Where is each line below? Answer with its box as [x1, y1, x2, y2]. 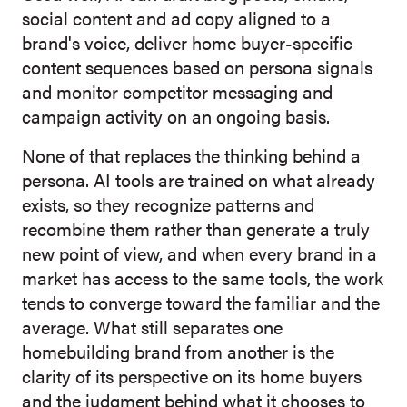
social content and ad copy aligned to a [22, 5, 331, 32]
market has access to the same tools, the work [22, 264, 383, 292]
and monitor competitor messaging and [22, 78, 333, 105]
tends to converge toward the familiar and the [22, 289, 380, 316]
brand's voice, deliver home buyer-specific [22, 29, 352, 56]
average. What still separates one [22, 313, 283, 341]
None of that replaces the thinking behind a [22, 142, 361, 169]
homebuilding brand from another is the [22, 338, 334, 365]
